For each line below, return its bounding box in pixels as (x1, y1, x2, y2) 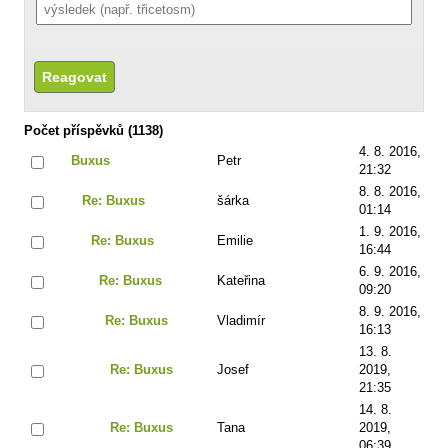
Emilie (217, 232, 253, 248)
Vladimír (217, 312, 265, 328)
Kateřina (217, 272, 265, 288)
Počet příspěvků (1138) (24, 122, 163, 138)
